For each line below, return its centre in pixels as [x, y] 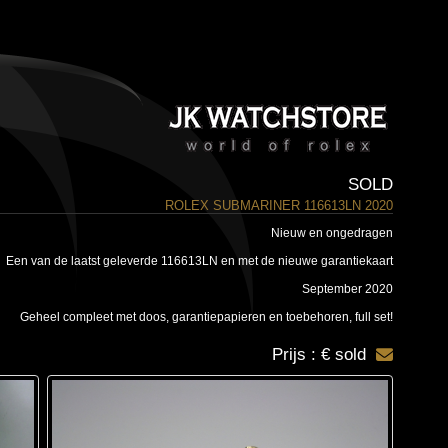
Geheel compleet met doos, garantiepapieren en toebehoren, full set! [206, 317]
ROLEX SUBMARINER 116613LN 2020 [278, 205]
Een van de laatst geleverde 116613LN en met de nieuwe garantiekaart [199, 261]
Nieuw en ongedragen [331, 233]
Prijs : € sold [318, 354]
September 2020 [347, 289]
